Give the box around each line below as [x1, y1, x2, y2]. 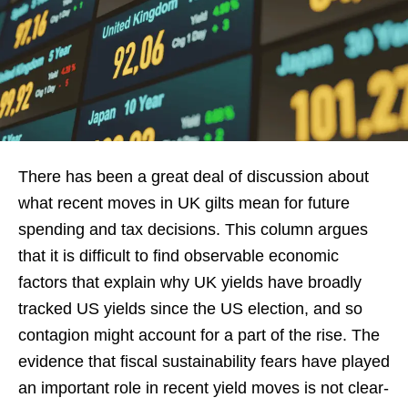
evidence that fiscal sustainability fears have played [18, 352, 390, 371]
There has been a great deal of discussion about [18, 167, 369, 186]
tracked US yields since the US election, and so [18, 299, 362, 318]
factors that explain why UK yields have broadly [18, 272, 362, 291]
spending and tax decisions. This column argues [18, 219, 368, 239]
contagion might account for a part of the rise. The [18, 325, 380, 344]
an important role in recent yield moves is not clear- [18, 378, 389, 397]
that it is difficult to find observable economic [18, 246, 339, 265]
